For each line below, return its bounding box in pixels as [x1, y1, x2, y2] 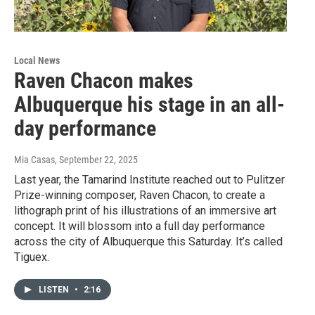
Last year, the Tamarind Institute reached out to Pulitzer [14, 172, 285, 186]
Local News [14, 54, 60, 66]
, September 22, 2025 [55, 153, 138, 165]
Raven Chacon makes [14, 67, 193, 93]
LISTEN [39, 284, 71, 295]
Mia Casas [14, 153, 55, 165]
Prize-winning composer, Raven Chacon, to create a [14, 188, 265, 202]
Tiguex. [14, 250, 49, 264]
